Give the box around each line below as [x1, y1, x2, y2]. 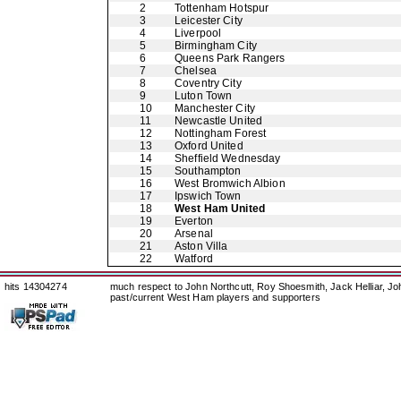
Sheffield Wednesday [175, 152, 281, 165]
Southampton [175, 165, 242, 177]
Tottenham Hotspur [175, 2, 269, 14]
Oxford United [175, 140, 243, 152]
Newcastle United [175, 115, 263, 127]
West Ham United [175, 202, 265, 215]
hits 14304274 [4, 281, 67, 292]
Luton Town [175, 90, 233, 102]
